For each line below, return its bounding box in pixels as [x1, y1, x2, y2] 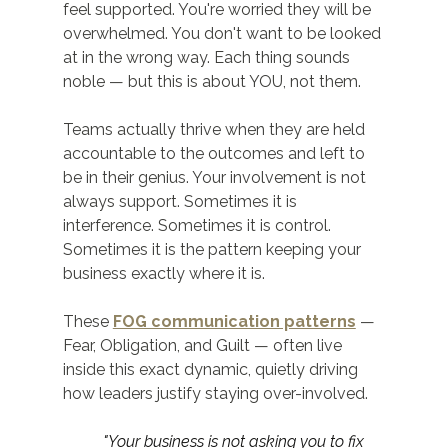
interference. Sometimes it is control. [62, 216, 335, 236]
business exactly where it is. [62, 264, 265, 284]
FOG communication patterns [112, 312, 356, 332]
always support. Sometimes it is [62, 192, 301, 212]
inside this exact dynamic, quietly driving [62, 360, 362, 380]
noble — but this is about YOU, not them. [62, 72, 361, 92]
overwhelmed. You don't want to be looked [62, 24, 385, 44]
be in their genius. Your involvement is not [62, 168, 370, 188]
